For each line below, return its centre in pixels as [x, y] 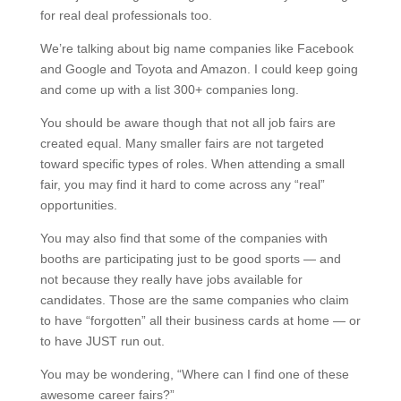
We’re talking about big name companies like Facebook [196, 48]
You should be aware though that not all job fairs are [188, 122]
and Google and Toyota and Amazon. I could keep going [199, 68]
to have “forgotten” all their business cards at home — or [200, 320]
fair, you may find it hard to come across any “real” [182, 184]
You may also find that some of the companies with [183, 238]
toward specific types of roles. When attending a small [192, 163]
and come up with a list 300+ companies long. [169, 89]
